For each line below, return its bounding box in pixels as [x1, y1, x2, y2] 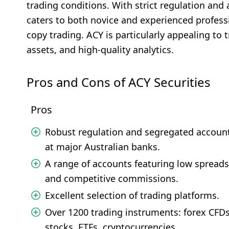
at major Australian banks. [45, 141, 160, 153]
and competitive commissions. [45, 172, 178, 185]
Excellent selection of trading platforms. [45, 189, 219, 201]
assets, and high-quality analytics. [27, 43, 174, 56]
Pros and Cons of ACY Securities [27, 74, 211, 90]
